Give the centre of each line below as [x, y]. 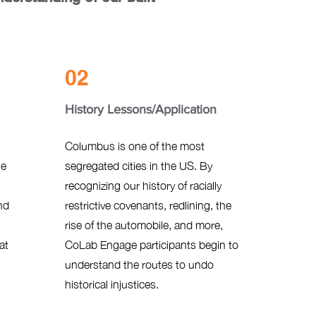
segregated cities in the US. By [138, 166]
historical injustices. [111, 284]
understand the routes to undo [139, 265]
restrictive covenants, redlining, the [148, 205]
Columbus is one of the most [134, 146]
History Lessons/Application [140, 109]
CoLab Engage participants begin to [151, 245]
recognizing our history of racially [143, 186]
